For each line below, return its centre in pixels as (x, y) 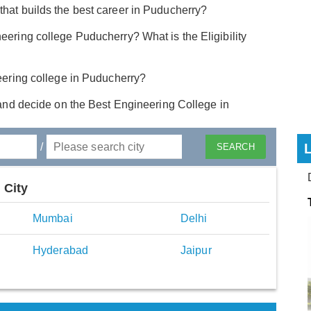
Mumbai (53, 219)
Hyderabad (60, 251)
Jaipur (196, 251)
